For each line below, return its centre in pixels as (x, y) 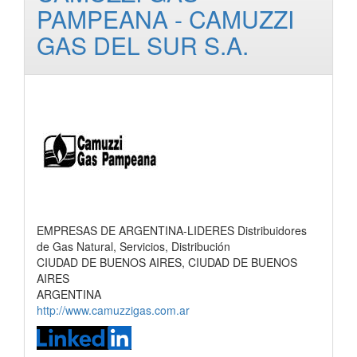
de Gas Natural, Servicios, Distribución (133, 246)
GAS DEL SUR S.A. (143, 45)
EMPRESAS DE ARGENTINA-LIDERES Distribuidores (172, 230)
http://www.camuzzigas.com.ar (113, 310)
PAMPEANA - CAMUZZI (165, 19)
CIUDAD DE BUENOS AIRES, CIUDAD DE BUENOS (167, 262)
